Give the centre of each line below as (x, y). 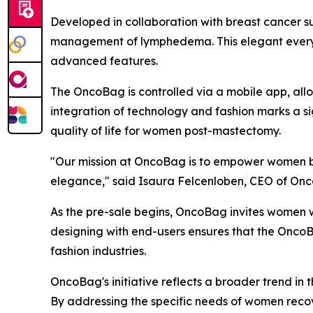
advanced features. (104, 60)
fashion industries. (98, 250)
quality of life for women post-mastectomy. (166, 130)
